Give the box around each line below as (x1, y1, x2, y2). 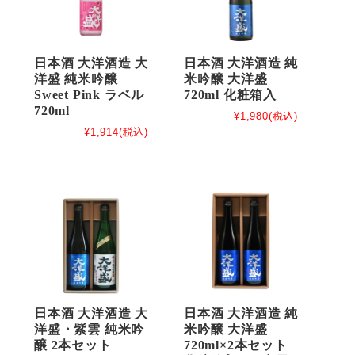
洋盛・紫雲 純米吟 (34, 323, 145, 337)
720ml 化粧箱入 (184, 88, 277, 102)
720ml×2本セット (184, 338, 288, 353)
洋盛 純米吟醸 (34, 72, 118, 86)
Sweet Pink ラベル (34, 88, 145, 102)
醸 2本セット (34, 338, 112, 353)
